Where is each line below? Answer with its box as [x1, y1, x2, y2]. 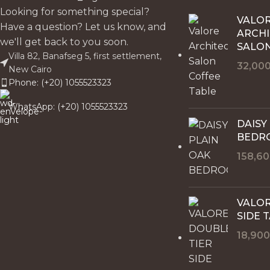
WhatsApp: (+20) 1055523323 [8, 101, 128, 112]
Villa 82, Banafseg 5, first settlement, [8, 50, 162, 61]
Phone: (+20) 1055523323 [8, 77, 111, 88]
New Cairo [8, 63, 52, 75]
